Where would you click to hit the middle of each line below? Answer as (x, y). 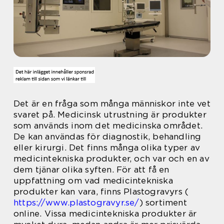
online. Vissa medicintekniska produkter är (105, 213)
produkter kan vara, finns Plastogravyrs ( (101, 191)
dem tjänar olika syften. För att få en (91, 169)
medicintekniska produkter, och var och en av (111, 158)
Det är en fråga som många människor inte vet (112, 103)
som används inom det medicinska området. (108, 125)
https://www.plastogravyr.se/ (76, 202)
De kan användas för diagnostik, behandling (107, 136)
